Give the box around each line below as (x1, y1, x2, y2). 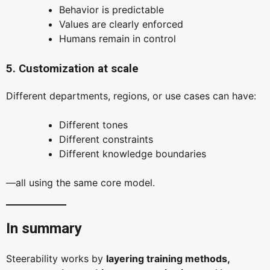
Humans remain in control (59, 33, 176, 45)
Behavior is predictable (59, 4, 164, 16)
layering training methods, (106, 253, 230, 265)
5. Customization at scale (6, 62, 139, 76)
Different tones (59, 119, 128, 131)
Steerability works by (6, 253, 106, 265)
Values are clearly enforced (59, 18, 183, 31)
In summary (6, 220, 82, 237)
